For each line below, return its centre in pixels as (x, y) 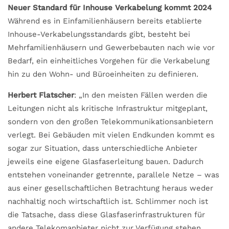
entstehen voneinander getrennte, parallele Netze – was (113, 175)
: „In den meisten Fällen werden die (141, 95)
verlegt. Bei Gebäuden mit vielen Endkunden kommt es (111, 135)
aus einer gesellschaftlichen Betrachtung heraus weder (110, 188)
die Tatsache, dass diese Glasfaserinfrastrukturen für (106, 214)
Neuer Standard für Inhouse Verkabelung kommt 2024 (110, 7)
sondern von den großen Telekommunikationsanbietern (110, 121)
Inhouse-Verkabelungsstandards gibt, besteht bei (99, 34)
